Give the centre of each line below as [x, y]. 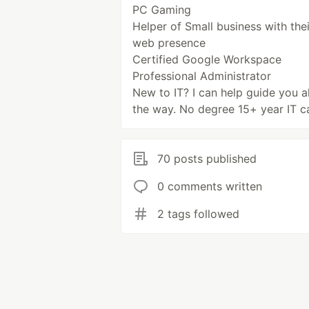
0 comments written [210, 186]
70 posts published [207, 159]
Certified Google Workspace [207, 59]
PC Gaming [162, 10]
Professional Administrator [202, 76]
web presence [169, 43]
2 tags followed [198, 214]
